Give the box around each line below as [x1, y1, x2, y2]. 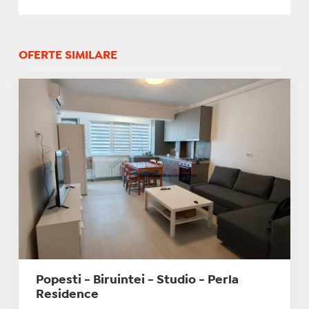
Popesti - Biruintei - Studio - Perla [35, 275, 239, 286]
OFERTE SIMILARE [18, 50, 117, 61]
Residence [35, 290, 99, 301]
